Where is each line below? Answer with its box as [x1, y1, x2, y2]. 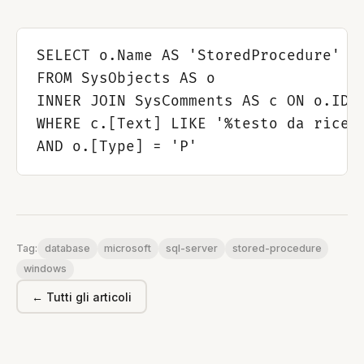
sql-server [165, 241, 218, 254]
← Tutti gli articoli [32, 289, 132, 304]
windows [23, 262, 67, 275]
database [44, 241, 90, 254]
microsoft [104, 241, 152, 254]
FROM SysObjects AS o [37, 69, 215, 87]
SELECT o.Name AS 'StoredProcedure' [37, 46, 340, 64]
